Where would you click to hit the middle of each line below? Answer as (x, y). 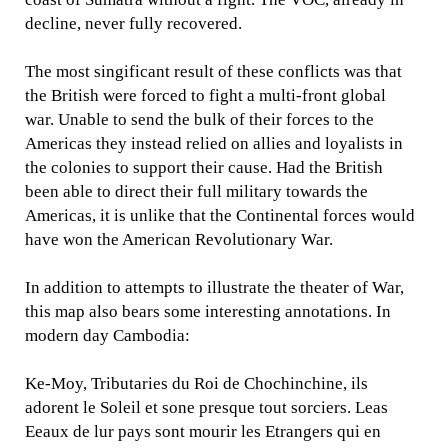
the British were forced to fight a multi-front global (206, 95)
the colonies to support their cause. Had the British (204, 167)
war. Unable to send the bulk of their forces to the (200, 119)
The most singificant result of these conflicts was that (214, 71)
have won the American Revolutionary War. (179, 239)
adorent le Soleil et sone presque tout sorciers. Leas (207, 407)
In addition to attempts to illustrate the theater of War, (215, 287)
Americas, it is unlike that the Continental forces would (220, 215)
